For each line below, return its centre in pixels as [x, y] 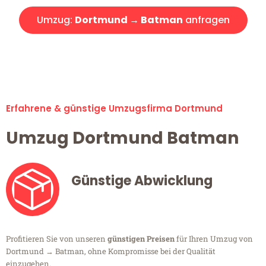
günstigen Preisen [141, 239]
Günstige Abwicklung [142, 181]
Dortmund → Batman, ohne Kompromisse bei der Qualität [111, 251]
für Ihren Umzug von [214, 239]
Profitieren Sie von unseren [57, 239]
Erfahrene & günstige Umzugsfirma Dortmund [114, 109]
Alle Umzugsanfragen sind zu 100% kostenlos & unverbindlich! [133, 51]
